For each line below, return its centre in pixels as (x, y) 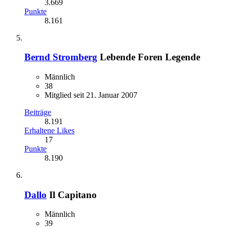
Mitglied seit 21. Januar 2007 (91, 95)
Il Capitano (73, 195)
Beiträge (38, 112)
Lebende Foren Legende (150, 57)
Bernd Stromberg (61, 57)
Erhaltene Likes (49, 130)
